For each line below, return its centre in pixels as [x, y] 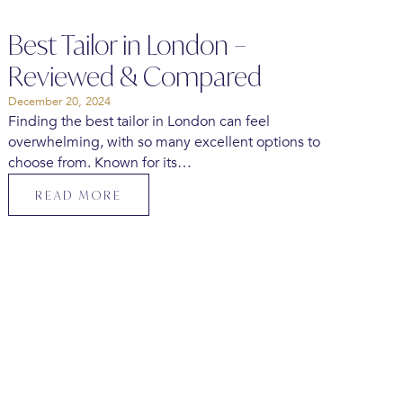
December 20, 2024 [59, 102]
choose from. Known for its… [99, 163]
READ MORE [78, 195]
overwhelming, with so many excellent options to [164, 143]
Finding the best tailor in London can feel [139, 122]
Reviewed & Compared [134, 77]
